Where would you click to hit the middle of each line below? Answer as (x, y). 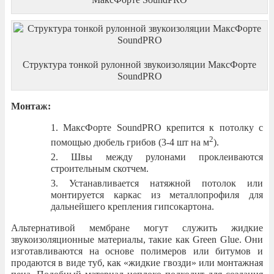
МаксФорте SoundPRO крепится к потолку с (163, 127)
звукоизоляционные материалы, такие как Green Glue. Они (137, 239)
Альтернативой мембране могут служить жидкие (137, 228)
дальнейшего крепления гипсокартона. (132, 206)
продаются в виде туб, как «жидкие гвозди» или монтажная (137, 262)
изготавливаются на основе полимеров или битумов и (137, 251)
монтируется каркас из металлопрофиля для (157, 194)
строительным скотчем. (100, 168)
